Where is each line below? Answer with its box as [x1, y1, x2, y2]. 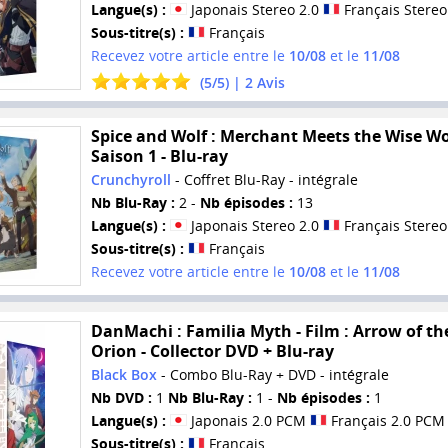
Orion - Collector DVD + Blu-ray [90, 339, 334, 362]
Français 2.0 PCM [326, 410, 445, 430]
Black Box [90, 364, 157, 384]
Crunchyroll [90, 170, 171, 190]
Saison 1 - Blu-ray [90, 145, 228, 168]
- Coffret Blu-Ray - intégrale [170, 170, 358, 190]
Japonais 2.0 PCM [186, 410, 310, 430]
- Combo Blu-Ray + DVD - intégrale [156, 364, 389, 384]
